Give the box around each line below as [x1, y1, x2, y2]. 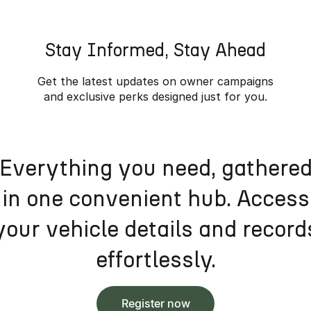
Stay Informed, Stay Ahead [45, 39, 266, 61]
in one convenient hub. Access [1, 185, 310, 212]
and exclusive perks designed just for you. [44, 90, 267, 103]
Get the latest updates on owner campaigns [37, 74, 274, 88]
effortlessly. [95, 246, 216, 273]
